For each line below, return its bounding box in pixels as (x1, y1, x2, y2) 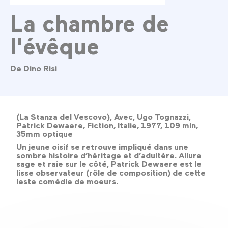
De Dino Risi (10, 63, 57, 73)
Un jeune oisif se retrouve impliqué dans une (16, 141, 188, 152)
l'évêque (10, 32, 99, 60)
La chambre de (10, 9, 169, 37)
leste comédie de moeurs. (16, 176, 118, 187)
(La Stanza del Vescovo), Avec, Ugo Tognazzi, (16, 111, 191, 122)
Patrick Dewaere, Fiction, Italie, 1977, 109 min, (16, 120, 198, 131)
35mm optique (16, 129, 73, 139)
